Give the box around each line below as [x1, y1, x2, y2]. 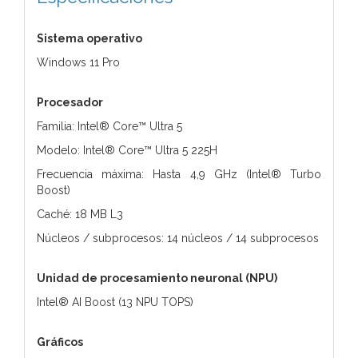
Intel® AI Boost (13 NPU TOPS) [37, 295, 193, 308]
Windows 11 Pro [37, 55, 120, 69]
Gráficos [37, 335, 83, 348]
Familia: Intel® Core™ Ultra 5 [37, 119, 182, 133]
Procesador [37, 95, 103, 109]
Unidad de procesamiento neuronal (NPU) [37, 271, 277, 284]
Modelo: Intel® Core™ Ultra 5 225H [37, 143, 217, 157]
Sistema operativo [37, 31, 142, 45]
